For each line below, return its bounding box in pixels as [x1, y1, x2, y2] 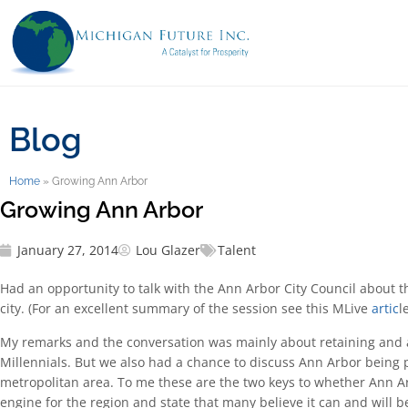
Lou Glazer [136, 241, 200, 260]
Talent [218, 241, 256, 260]
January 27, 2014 [17, 241, 118, 260]
